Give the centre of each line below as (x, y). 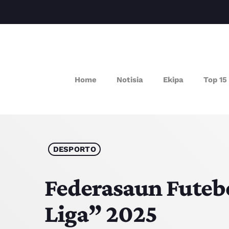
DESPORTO (74, 149)
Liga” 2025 (101, 213)
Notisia (130, 79)
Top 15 (215, 79)
